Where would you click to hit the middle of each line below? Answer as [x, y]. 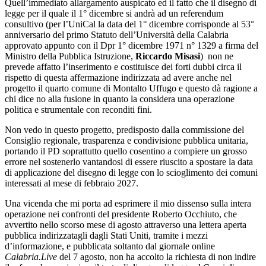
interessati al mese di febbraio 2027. [73, 183]
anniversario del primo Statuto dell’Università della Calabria [117, 35]
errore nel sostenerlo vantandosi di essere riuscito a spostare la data [129, 162]
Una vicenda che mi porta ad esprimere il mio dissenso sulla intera [128, 204]
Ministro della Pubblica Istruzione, [70, 56]
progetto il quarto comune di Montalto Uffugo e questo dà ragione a [131, 88]
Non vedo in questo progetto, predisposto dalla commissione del [124, 130]
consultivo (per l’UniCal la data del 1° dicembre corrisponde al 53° [129, 24]
